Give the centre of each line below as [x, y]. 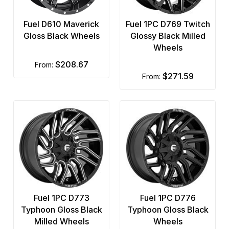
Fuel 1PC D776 [168, 198]
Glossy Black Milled [168, 36]
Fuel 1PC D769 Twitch [168, 24]
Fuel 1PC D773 [61, 198]
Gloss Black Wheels [61, 36]
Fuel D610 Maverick [61, 24]
